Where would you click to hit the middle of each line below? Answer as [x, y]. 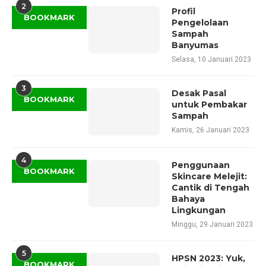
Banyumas [195, 45]
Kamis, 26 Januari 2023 [210, 130]
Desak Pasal [199, 93]
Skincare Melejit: [209, 176]
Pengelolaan [200, 22]
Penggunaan [201, 165]
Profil [183, 11]
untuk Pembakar [209, 104]
